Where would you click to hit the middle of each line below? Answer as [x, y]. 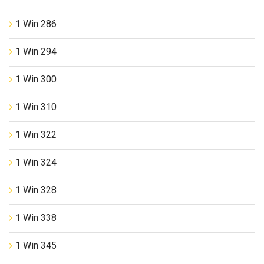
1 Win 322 [36, 134]
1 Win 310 [36, 107]
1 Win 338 [36, 217]
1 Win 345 [36, 245]
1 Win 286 [36, 24]
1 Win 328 [36, 190]
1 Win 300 [36, 79]
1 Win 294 [36, 51]
